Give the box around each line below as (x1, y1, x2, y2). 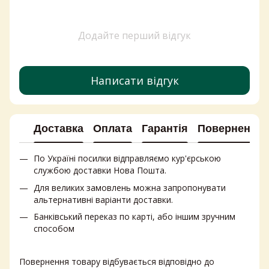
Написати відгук (90, 73, 179, 88)
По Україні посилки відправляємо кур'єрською (34, 153, 221, 165)
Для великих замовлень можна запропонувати (34, 181, 226, 193)
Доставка (34, 122, 83, 134)
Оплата (93, 122, 132, 134)
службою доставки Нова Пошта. (34, 165, 166, 177)
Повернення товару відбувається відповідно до (19, 256, 214, 268)
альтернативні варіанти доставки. (34, 193, 173, 205)
